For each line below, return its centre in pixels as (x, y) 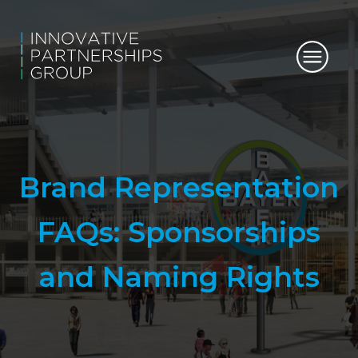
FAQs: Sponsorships (179, 232)
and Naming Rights (179, 277)
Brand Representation (179, 187)
